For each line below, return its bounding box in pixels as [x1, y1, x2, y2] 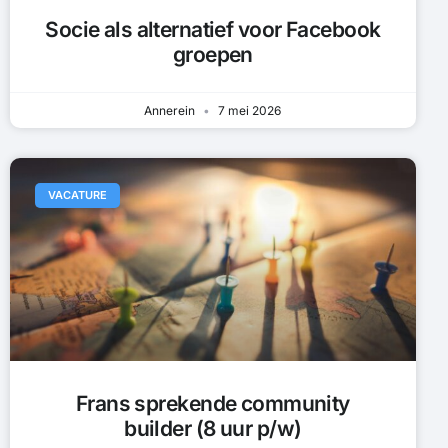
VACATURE [48, 187, 108, 202]
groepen [172, 42, 253, 68]
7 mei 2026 [215, 103, 282, 119]
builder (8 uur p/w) [124, 416, 302, 442]
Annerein [144, 103, 199, 119]
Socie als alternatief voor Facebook [45, 17, 381, 43]
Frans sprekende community [75, 391, 350, 417]
